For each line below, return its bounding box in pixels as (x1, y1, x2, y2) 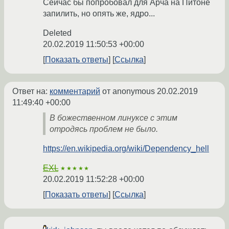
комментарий (50, 87, 100, 96)
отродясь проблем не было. (50, 125, 158, 134)
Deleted (43, 29, 72, 38)
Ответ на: (12, 87, 50, 96)
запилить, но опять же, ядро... (43, 9, 155, 18)
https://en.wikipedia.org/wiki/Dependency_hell (43, 144, 209, 153)
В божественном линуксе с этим (50, 113, 177, 123)
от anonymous (100, 87, 157, 96)
